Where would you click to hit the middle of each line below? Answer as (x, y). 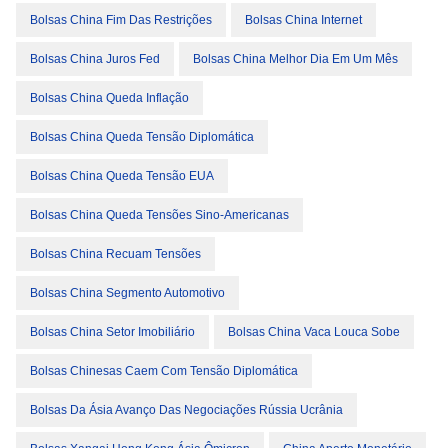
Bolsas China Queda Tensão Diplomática (142, 137)
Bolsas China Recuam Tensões (115, 254)
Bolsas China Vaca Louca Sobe (314, 332)
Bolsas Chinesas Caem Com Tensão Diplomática (164, 371)
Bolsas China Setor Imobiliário (112, 332)
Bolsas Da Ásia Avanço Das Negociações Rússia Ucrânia (186, 410)
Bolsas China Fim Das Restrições (121, 20)
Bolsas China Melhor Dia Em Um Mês (295, 59)
